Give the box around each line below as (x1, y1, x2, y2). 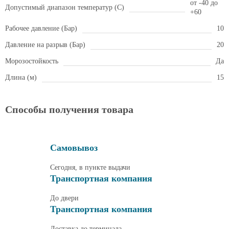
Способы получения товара (5, 104, 133, 115)
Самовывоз (50, 142, 98, 153)
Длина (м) (5, 74, 37, 81)
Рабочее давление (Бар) (5, 25, 77, 32)
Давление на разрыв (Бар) (5, 41, 85, 49)
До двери (50, 194, 79, 202)
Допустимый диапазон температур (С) (5, 4, 124, 11)
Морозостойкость (5, 57, 58, 65)
